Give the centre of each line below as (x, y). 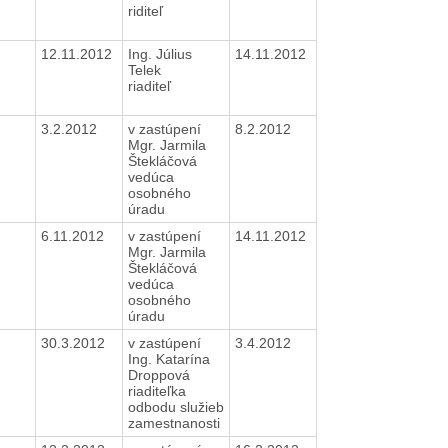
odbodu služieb (175, 406)
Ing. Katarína (168, 358)
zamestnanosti (175, 422)
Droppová (158, 374)
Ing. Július (159, 53)
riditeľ (147, 10)
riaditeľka (156, 390)
